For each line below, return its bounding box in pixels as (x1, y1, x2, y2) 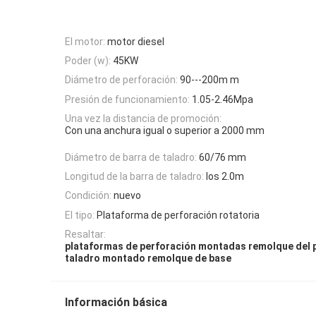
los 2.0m (206, 170, 244, 182)
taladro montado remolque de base (65, 253, 231, 265)
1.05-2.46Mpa (192, 93, 253, 105)
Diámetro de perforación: (65, 74, 178, 86)
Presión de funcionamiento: (65, 93, 190, 105)
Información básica (65, 296, 167, 310)
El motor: (65, 35, 105, 47)
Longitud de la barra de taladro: (65, 170, 204, 182)
